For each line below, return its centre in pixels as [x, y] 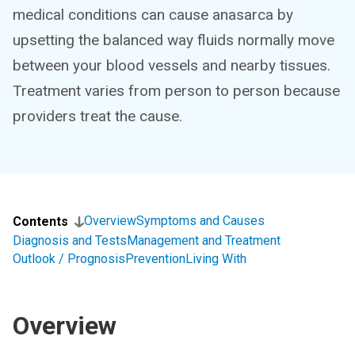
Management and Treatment [204, 240]
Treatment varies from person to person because [176, 91]
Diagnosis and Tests [70, 240]
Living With [216, 259]
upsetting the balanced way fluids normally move [174, 40]
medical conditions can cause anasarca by [153, 15]
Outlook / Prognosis [69, 259]
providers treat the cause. [97, 116]
